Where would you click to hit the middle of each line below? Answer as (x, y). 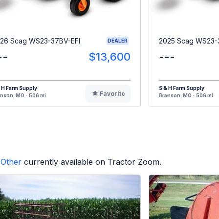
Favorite (112, 94)
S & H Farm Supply (182, 88)
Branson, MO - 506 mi (186, 96)
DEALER (118, 41)
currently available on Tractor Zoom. (93, 162)
